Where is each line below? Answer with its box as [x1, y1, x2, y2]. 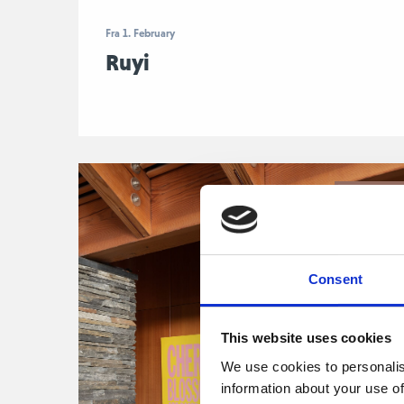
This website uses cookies [220, 330, 391, 346]
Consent [308, 271, 363, 287]
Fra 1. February [106, 27, 175, 40]
